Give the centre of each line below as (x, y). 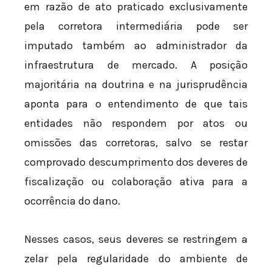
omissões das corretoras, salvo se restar (136, 142)
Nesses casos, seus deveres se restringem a (136, 240)
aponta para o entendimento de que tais (136, 104)
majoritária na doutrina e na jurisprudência (136, 84)
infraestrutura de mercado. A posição (136, 65)
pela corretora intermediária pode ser (136, 26)
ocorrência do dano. (72, 201)
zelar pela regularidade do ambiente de (136, 259)
